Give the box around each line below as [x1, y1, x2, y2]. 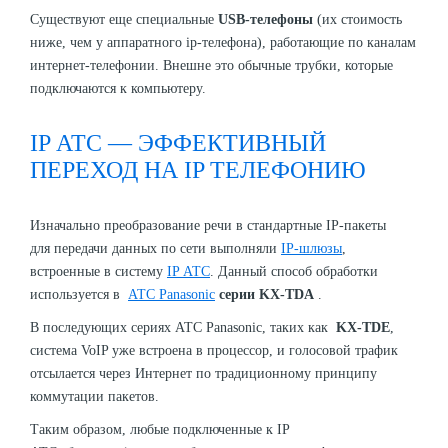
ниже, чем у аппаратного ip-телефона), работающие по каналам [30, 35, 416, 51]
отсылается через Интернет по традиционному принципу [30, 365, 377, 381]
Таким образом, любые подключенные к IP [30, 421, 289, 437]
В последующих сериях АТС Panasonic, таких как [30, 319, 332, 335]
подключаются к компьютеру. [30, 81, 206, 97]
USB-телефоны [218, 12, 313, 28]
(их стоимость [313, 12, 402, 28]
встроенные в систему [30, 263, 167, 279]
